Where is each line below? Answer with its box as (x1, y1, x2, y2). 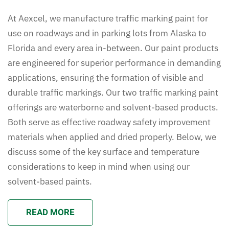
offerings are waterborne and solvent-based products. (8, 101, 218, 113)
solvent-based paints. (8, 175, 92, 187)
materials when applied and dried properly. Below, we (8, 131, 216, 143)
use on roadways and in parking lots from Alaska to (8, 27, 207, 39)
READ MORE (26, 205, 75, 219)
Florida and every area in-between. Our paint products (8, 42, 218, 54)
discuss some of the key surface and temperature (8, 146, 199, 157)
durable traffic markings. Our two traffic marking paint (8, 86, 218, 98)
